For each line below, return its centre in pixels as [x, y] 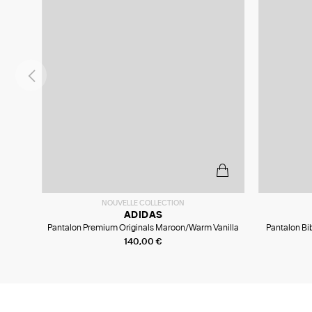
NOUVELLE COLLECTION [143, 204]
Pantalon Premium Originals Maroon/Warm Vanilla [143, 228]
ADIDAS [143, 216]
